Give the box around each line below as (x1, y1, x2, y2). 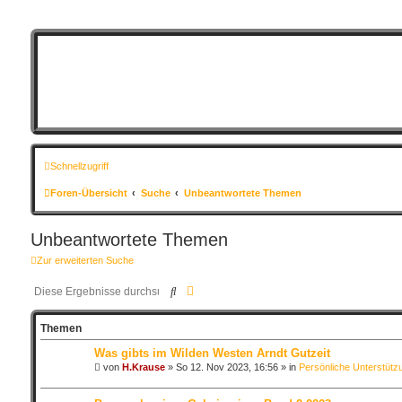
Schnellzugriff (49, 160, 109, 171)
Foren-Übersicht (49, 187, 127, 198)
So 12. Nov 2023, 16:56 (175, 362, 278, 372)
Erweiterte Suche (192, 282, 283, 298)
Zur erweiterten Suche (36, 254, 134, 266)
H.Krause (121, 362, 165, 372)
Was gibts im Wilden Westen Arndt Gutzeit (93, 346, 330, 360)
